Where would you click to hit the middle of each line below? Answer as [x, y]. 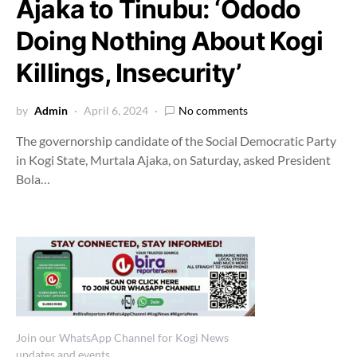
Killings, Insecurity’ [129, 73]
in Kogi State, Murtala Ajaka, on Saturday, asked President [173, 160]
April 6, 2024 [116, 110]
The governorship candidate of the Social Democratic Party [176, 141]
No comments [213, 110]
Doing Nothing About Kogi [169, 41]
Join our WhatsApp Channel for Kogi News [122, 337]
